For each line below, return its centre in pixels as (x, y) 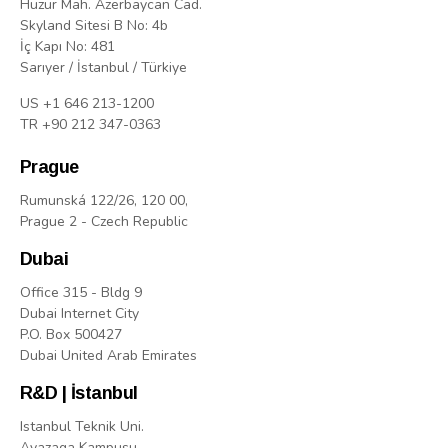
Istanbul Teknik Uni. (82, 427)
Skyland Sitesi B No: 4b (94, 26)
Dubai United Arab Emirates (108, 356)
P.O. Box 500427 (71, 335)
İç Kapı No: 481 (67, 47)
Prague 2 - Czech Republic (104, 222)
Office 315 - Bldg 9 (81, 293)
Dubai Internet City (79, 314)
